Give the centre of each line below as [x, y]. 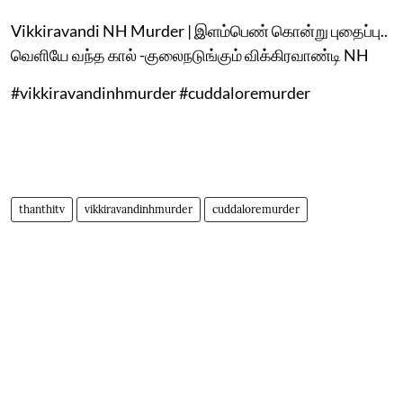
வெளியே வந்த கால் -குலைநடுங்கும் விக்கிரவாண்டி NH [190, 54]
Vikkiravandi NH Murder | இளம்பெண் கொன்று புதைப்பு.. [199, 30]
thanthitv [42, 209]
